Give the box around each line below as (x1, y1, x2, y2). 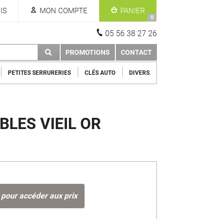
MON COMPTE (40, 6, 88, 15)
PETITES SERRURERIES (8, 69, 71, 76)
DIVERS (129, 69, 150, 76)
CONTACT (121, 48, 152, 56)
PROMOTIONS (66, 48, 110, 56)
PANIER (120, 6, 145, 15)
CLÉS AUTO (85, 69, 116, 76)
